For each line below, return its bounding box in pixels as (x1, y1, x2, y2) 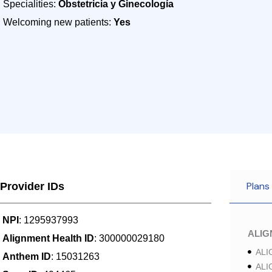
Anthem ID (2, 251, 51, 262)
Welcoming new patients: (3, 17, 114, 27)
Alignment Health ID (2, 233, 94, 243)
